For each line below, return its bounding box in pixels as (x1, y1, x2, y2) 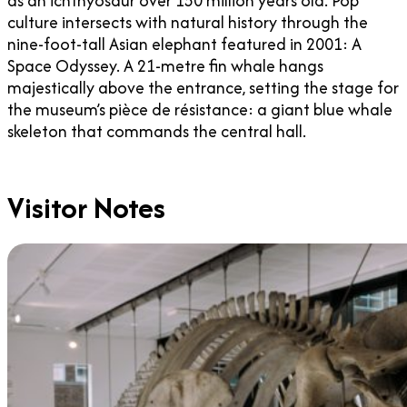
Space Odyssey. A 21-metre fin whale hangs (7, 54, 323, 79)
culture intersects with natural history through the (7, 10, 368, 35)
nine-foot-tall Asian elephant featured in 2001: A (7, 32, 362, 57)
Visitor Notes (7, 186, 165, 230)
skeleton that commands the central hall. (7, 119, 306, 144)
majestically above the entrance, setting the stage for (7, 75, 399, 101)
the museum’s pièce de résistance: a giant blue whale (7, 97, 392, 123)
